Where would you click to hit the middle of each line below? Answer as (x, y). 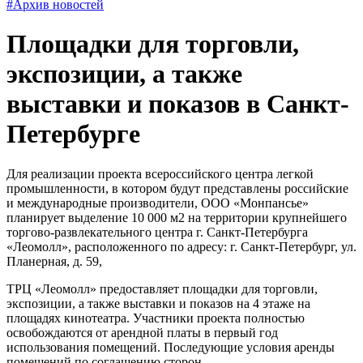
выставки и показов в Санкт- (178, 104)
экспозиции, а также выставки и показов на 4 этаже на (158, 303)
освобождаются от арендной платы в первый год (142, 332)
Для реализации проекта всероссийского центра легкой (160, 173)
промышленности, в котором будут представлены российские (177, 188)
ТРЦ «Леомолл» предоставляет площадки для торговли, (162, 288)
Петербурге (73, 134)
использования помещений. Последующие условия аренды (171, 347)
